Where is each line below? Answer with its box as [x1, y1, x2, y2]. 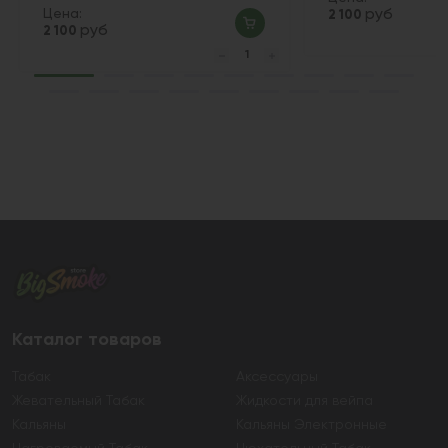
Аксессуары [236, 370, 318, 385]
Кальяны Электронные [236, 418, 387, 433]
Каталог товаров [12, 330, 162, 349]
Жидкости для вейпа [236, 394, 373, 409]
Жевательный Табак [12, 394, 145, 409]
